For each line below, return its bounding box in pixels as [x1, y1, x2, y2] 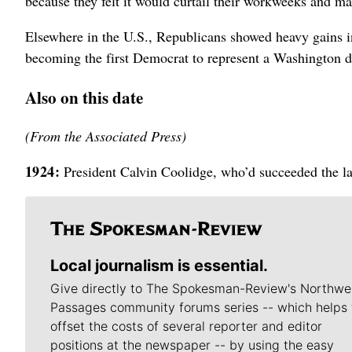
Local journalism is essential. [50, 256, 268, 276]
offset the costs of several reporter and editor [50, 318, 322, 335]
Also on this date [25, 85, 143, 110]
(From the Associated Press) [25, 126, 186, 146]
